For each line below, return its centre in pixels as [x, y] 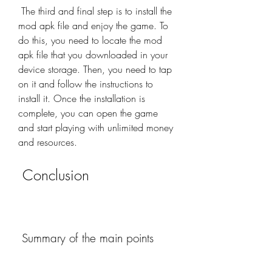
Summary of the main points [88, 238]
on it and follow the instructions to [86, 84]
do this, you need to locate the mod [90, 40]
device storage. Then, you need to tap [95, 69]
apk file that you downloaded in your [93, 55]
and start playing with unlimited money [96, 127]
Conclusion [56, 175]
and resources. [48, 142]
